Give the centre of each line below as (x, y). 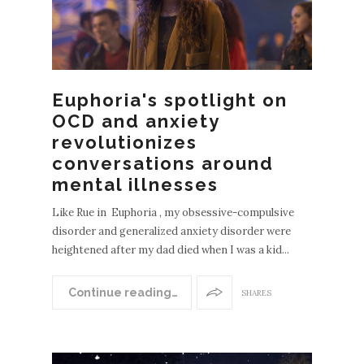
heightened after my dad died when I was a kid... (171, 249)
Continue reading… (122, 292)
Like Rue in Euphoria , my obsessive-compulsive (173, 212)
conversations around (163, 163)
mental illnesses (135, 184)
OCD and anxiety (136, 121)
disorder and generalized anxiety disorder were (171, 231)
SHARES (256, 292)
